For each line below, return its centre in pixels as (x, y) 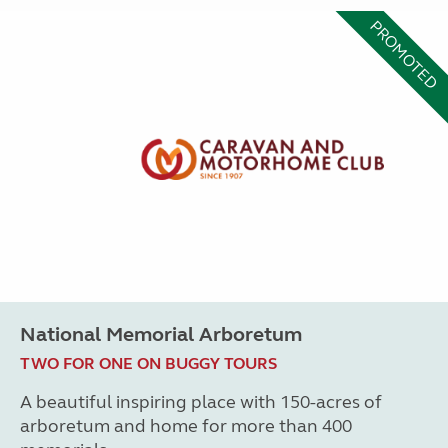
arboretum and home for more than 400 (186, 425)
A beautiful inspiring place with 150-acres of (201, 401)
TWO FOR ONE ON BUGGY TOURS (148, 363)
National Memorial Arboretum (161, 334)
